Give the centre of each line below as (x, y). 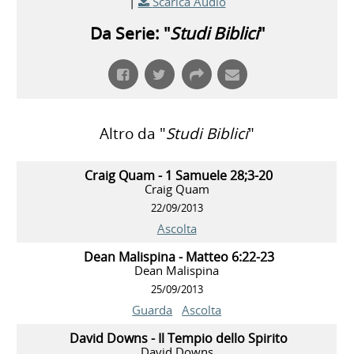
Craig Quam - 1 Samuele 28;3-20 (179, 176)
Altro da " (133, 134)
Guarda (153, 310)
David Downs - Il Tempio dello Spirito (179, 339)
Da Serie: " (130, 34)
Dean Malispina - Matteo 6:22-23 (179, 257)
